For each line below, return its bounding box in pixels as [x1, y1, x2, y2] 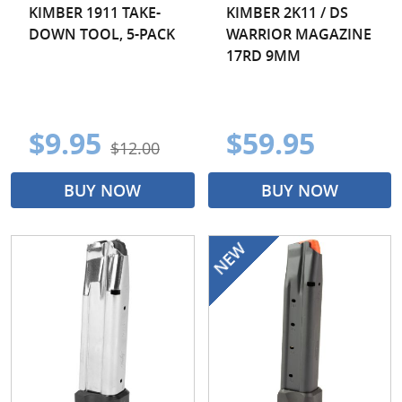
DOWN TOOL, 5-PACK [29, 23, 175, 44]
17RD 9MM [225, 45, 301, 66]
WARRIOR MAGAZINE [225, 23, 371, 44]
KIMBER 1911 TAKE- [29, 2, 161, 22]
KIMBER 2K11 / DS [225, 2, 348, 22]
